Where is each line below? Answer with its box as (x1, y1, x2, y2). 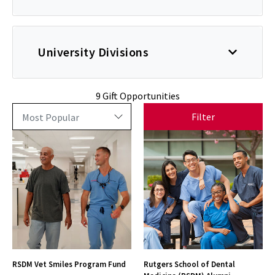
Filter (192, 110, 215, 123)
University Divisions (37, 44, 149, 60)
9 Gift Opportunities (95, 89, 180, 102)
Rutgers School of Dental (144, 258, 235, 269)
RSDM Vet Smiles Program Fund (12, 258, 126, 269)
